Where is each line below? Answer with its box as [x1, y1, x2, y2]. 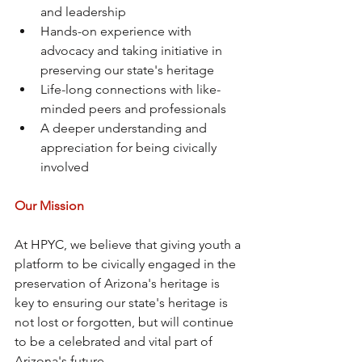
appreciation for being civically [40, 140, 220, 155]
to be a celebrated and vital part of [15, 334, 216, 349]
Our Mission [15, 198, 84, 213]
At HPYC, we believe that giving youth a [15, 237, 244, 252]
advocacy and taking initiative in [40, 43, 225, 58]
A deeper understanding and [40, 120, 210, 136]
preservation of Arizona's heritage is [15, 276, 223, 291]
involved [40, 159, 89, 175]
